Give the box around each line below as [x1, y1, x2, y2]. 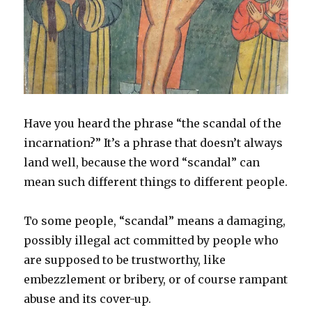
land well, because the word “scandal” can [24, 155, 260, 169]
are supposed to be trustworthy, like [24, 252, 226, 267]
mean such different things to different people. [24, 174, 288, 189]
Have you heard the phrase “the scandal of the [24, 116, 282, 130]
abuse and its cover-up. [24, 291, 152, 306]
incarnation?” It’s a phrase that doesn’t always [24, 135, 283, 150]
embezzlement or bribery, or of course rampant [24, 272, 288, 286]
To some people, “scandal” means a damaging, [24, 213, 286, 228]
